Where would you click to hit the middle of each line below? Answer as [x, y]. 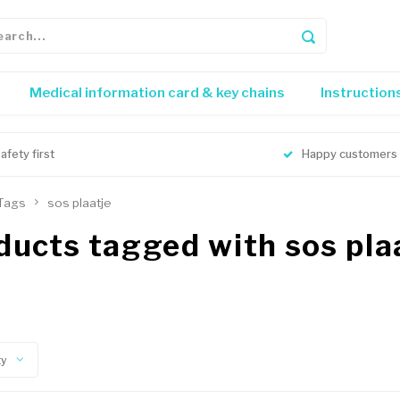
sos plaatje [79, 203]
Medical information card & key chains [157, 93]
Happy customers [349, 154]
